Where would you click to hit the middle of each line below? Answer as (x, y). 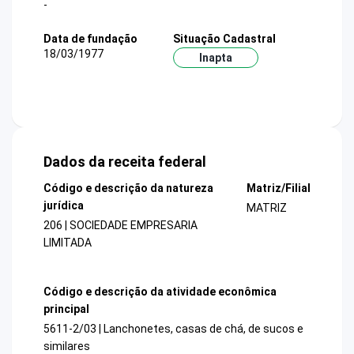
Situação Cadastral (224, 38)
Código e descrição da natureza (128, 188)
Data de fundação (90, 38)
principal (66, 309)
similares (67, 346)
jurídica (64, 206)
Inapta (215, 57)
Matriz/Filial (278, 188)
